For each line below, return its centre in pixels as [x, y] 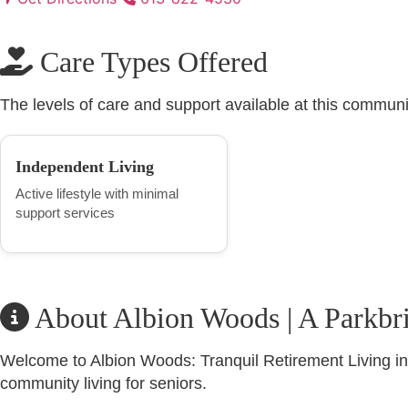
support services [65, 212]
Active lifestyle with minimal [97, 193]
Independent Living [85, 166]
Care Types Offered [150, 61]
